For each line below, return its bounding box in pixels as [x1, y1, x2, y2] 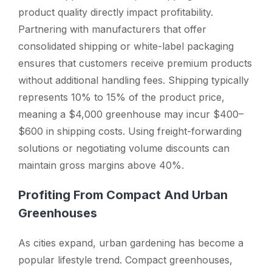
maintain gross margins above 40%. [18, 158, 184, 171]
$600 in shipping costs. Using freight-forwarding [18, 124, 242, 137]
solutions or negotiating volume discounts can [18, 141, 229, 154]
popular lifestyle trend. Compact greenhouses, [18, 253, 233, 266]
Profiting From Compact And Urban [18, 187, 228, 202]
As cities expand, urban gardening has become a [18, 236, 243, 249]
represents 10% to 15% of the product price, [18, 90, 225, 103]
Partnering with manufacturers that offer [18, 22, 206, 35]
